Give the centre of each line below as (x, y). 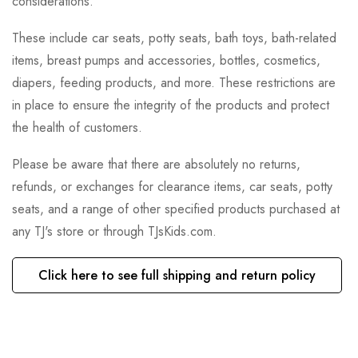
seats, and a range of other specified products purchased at (176, 209)
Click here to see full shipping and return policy (177, 275)
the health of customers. (77, 128)
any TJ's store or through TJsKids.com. (114, 232)
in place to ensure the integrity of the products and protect (171, 105)
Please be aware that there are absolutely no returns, (156, 165)
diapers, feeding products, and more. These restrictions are (174, 83)
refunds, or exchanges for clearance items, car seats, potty (172, 187)
